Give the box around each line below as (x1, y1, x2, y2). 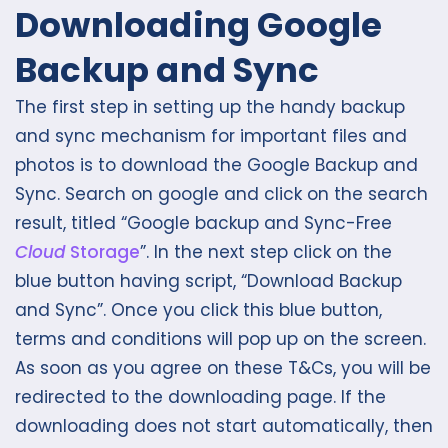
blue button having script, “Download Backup (15, 269, 402, 294)
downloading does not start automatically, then (15, 414, 433, 439)
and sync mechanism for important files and (15, 124, 407, 149)
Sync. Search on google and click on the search (15, 182, 428, 207)
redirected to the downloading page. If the (15, 385, 386, 410)
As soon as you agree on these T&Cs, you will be (15, 356, 431, 381)
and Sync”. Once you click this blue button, (15, 298, 382, 323)
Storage (66, 240, 140, 265)
